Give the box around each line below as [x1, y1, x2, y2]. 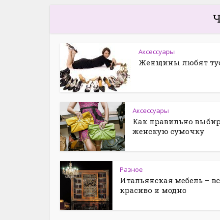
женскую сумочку [133, 126, 204, 136]
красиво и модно [120, 185, 187, 195]
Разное [120, 165, 143, 174]
